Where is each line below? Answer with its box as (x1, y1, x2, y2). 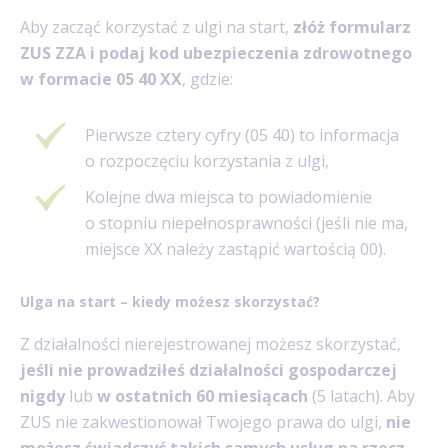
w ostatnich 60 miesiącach (97, 384, 308, 407)
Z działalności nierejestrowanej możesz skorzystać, (20, 332, 401, 355)
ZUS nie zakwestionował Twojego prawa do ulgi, (20, 410, 386, 433)
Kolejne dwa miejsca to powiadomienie (85, 186, 372, 209)
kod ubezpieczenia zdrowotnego (149, 42, 412, 65)
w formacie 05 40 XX (20, 68, 182, 91)
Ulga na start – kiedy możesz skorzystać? (20, 292, 320, 312)
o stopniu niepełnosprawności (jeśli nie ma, (85, 212, 408, 235)
